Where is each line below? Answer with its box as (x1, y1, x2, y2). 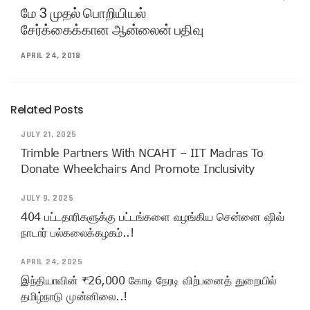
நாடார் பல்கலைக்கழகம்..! (21, 226, 134, 239)
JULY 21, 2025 (21, 129, 77, 140)
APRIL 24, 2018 (21, 51, 80, 62)
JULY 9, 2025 (21, 193, 73, 204)
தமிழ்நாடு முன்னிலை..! (21, 290, 127, 303)
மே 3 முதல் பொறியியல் (21, 3, 146, 24)
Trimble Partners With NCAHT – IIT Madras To (21, 147, 264, 160)
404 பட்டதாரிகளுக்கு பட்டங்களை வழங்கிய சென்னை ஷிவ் (21, 210, 284, 224)
